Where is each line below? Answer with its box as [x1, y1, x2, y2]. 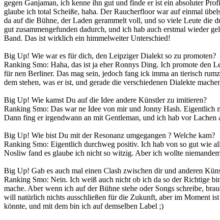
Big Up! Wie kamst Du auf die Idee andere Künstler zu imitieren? [4, 95, 207, 104]
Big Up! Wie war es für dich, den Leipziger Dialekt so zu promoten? [4, 51, 216, 60]
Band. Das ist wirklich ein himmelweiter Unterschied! [4, 33, 170, 42]
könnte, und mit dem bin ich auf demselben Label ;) [4, 201, 164, 210]
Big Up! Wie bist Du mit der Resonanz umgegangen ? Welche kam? [4, 131, 215, 139]
